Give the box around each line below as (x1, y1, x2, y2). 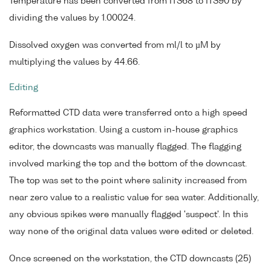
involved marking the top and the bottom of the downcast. (9, 159, 247, 168)
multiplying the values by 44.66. (9, 58, 140, 67)
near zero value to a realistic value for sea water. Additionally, (9, 193, 259, 202)
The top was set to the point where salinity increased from (9, 176, 247, 185)
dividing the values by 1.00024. (9, 14, 135, 23)
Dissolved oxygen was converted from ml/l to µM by (9, 41, 221, 50)
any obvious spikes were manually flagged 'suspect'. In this (9, 210, 248, 219)
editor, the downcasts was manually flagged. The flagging (9, 142, 241, 151)
